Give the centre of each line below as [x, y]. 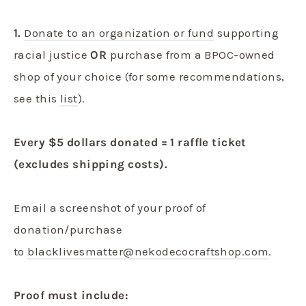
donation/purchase [68, 229]
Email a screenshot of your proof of [110, 207]
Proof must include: [71, 295]
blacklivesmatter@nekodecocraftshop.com [148, 251]
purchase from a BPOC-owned [191, 54]
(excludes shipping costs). [91, 164]
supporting [247, 32]
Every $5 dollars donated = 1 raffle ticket [130, 142]
